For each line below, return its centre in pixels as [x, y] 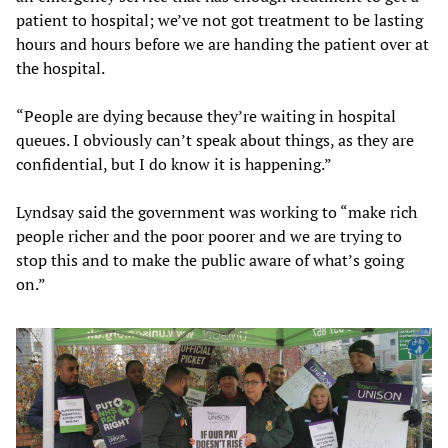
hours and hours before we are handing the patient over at [222, 43]
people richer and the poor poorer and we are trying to [209, 235]
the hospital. [60, 67]
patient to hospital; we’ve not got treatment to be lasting [219, 19]
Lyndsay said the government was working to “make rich [216, 211]
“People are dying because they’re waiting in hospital [206, 115]
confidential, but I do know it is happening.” [174, 163]
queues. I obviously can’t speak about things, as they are [215, 139]
